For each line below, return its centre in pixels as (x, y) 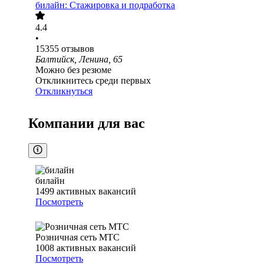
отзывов (78, 49)
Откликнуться (64, 91)
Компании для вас (87, 123)
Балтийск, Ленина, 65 (79, 60)
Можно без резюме (73, 70)
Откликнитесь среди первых (93, 81)
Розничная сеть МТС (77, 237)
